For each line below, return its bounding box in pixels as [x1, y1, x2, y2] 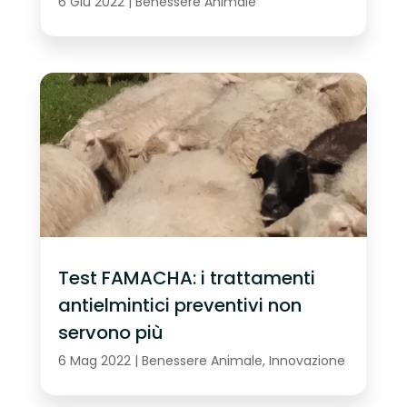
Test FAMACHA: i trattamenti [57, 264, 315, 291]
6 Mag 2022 [57, 352, 131, 371]
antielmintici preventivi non [57, 292, 302, 318]
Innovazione [268, 352, 345, 371]
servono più [57, 319, 164, 345]
